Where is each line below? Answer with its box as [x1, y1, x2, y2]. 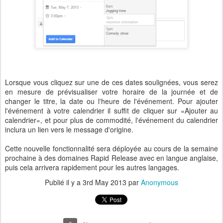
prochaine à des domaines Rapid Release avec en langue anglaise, [5, 153, 218, 163]
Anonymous [141, 177, 178, 188]
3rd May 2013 [83, 177, 126, 188]
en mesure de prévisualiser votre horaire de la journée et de [5, 87, 218, 97]
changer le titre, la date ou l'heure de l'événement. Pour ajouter [5, 96, 218, 107]
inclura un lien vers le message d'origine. [5, 124, 133, 135]
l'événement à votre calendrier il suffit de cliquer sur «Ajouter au [5, 106, 218, 116]
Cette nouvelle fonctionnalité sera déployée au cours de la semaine [5, 143, 218, 154]
